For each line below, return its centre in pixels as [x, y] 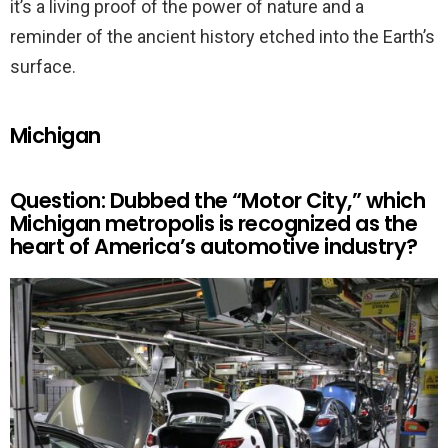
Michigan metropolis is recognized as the [214, 223]
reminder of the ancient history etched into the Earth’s [222, 36]
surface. [43, 66]
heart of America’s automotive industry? [214, 246]
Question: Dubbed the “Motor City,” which [218, 200]
